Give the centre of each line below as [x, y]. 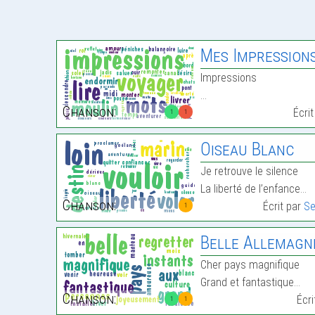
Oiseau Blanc [248, 149]
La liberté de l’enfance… [254, 189]
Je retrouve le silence [250, 171]
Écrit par [284, 206]
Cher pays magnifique [250, 265]
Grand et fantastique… [251, 282]
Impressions [229, 78]
